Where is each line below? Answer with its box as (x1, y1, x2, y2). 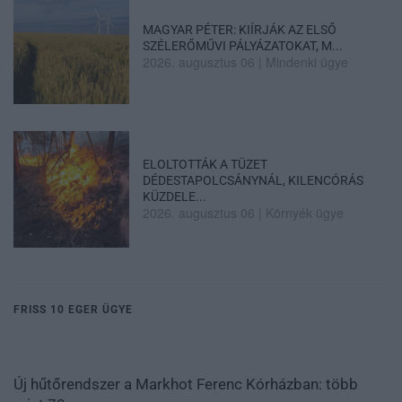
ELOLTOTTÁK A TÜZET (143, 157, 268, 172)
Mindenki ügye (266, 53, 349, 72)
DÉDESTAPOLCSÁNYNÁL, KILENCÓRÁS (143, 173, 364, 188)
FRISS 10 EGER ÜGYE (13, 302, 133, 316)
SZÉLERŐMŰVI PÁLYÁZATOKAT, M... (143, 39, 344, 54)
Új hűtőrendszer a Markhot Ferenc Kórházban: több (13, 374, 358, 393)
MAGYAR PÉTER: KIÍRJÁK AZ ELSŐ (143, 22, 337, 38)
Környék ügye (266, 204, 345, 223)
